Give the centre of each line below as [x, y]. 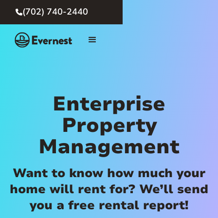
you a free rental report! [109, 205]
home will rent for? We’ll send [109, 189]
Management [109, 147]
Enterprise [109, 104]
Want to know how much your [109, 173]
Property [109, 125]
